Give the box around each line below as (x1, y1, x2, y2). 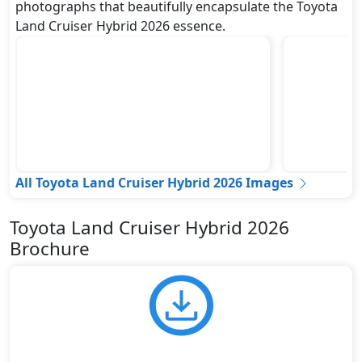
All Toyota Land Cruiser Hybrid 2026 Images (15, 173, 293, 192)
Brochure (10, 235, 90, 261)
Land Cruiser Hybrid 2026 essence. (15, 16, 225, 35)
